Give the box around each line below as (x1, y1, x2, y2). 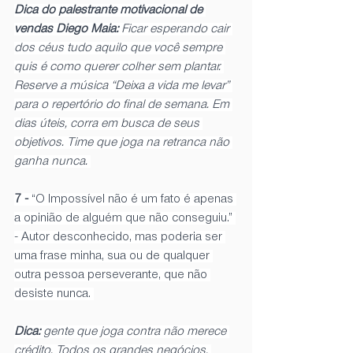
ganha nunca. (14, 154, 91, 168)
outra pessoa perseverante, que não (14, 268, 210, 281)
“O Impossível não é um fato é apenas (32, 192, 236, 206)
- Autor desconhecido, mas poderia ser (14, 230, 225, 243)
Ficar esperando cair (121, 22, 232, 35)
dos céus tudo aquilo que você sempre (14, 41, 225, 54)
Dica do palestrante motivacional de (14, 3, 206, 17)
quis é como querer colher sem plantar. (14, 60, 224, 73)
